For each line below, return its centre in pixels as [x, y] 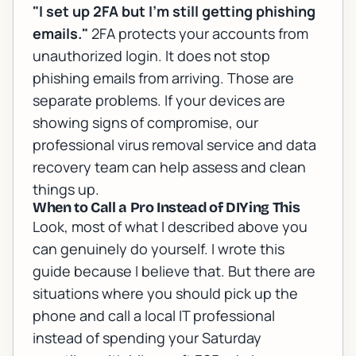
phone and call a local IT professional [154, 316]
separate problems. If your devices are [159, 101]
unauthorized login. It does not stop [151, 56]
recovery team [81, 167]
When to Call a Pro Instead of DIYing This [166, 208]
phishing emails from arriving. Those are [163, 78]
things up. [66, 190]
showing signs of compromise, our [145, 123]
